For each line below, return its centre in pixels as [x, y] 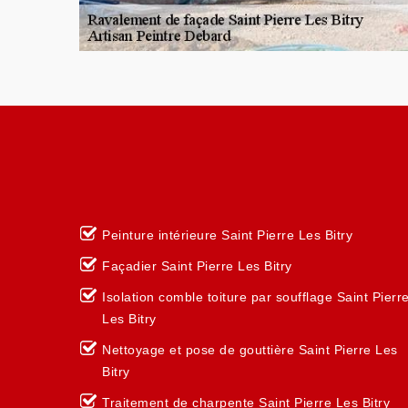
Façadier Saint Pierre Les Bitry [197, 266]
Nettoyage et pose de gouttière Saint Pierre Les [250, 350]
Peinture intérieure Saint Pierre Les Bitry [227, 235]
